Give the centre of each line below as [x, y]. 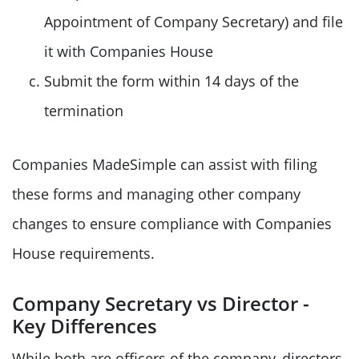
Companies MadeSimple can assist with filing [165, 164]
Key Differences [85, 325]
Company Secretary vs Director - [161, 303]
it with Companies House [129, 51]
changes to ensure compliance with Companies [172, 223]
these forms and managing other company [156, 194]
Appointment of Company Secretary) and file [194, 21]
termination [84, 110]
